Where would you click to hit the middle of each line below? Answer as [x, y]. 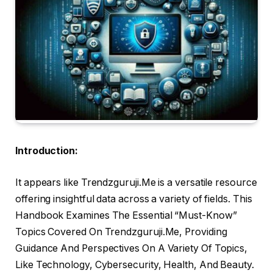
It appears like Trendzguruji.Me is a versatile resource [136, 182]
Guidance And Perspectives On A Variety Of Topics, [132, 248]
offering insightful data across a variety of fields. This [134, 199]
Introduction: [47, 151]
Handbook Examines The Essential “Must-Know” [126, 215]
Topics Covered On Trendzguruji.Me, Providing [121, 232]
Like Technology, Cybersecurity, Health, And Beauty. [135, 264]
